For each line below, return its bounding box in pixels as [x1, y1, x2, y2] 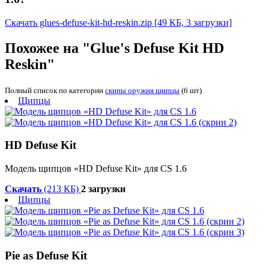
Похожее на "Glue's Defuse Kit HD [5, 40, 224, 56]
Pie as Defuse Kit [5, 249, 87, 262]
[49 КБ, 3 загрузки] [154, 17, 232, 28]
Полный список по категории [5, 85, 105, 95]
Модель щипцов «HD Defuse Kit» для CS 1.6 [5, 163, 187, 174]
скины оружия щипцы [105, 85, 180, 95]
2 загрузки [81, 184, 125, 195]
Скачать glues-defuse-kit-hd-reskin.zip [5, 17, 152, 28]
